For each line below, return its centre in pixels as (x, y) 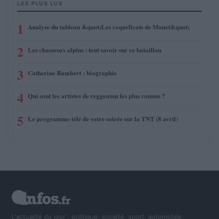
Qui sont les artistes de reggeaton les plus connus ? (97, 95)
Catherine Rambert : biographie (72, 72)
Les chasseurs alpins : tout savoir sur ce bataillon (95, 49)
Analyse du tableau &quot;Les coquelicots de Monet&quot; (109, 26)
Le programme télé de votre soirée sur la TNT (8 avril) (103, 118)
